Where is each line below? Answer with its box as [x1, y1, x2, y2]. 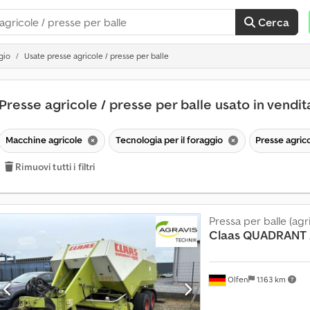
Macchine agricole [5, 133, 84, 146]
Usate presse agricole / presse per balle [24, 51, 169, 61]
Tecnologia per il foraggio [115, 133, 225, 146]
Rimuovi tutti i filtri [15, 160, 95, 173]
